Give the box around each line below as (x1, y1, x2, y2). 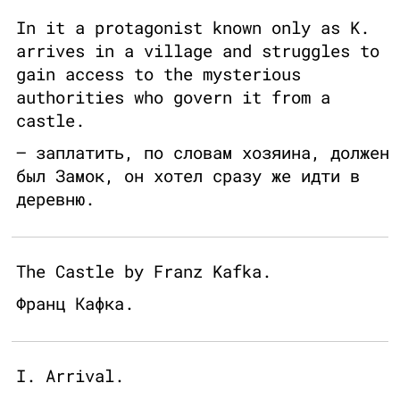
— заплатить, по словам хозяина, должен (16, 141, 389, 164)
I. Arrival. (16, 364, 124, 387)
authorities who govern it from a (16, 86, 330, 109)
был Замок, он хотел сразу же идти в (16, 164, 360, 187)
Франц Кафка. (16, 292, 134, 315)
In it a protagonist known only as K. (16, 16, 370, 39)
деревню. (16, 187, 95, 211)
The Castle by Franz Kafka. (16, 260, 271, 283)
